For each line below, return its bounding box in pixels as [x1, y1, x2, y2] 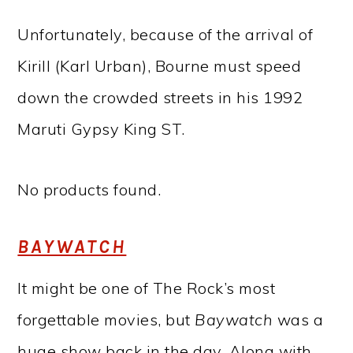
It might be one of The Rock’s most [17, 277, 276, 298]
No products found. [17, 179, 162, 199]
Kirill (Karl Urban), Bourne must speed [17, 55, 302, 76]
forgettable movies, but [17, 309, 195, 329]
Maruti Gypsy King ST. [17, 118, 185, 139]
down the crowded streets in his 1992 [17, 87, 303, 107]
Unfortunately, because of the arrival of [17, 24, 314, 44]
